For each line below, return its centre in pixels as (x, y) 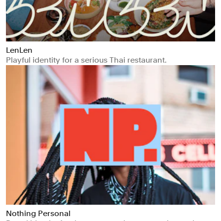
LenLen (19, 50)
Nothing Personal (38, 213)
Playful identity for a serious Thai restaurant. (86, 60)
